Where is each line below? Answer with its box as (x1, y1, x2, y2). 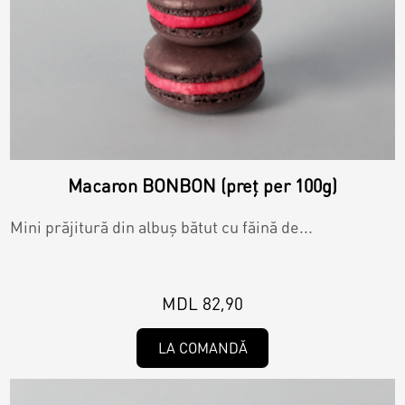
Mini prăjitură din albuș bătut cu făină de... (10, 216, 314, 238)
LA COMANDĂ (157, 338, 248, 358)
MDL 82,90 (162, 292, 243, 316)
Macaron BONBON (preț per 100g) (68, 174, 337, 198)
